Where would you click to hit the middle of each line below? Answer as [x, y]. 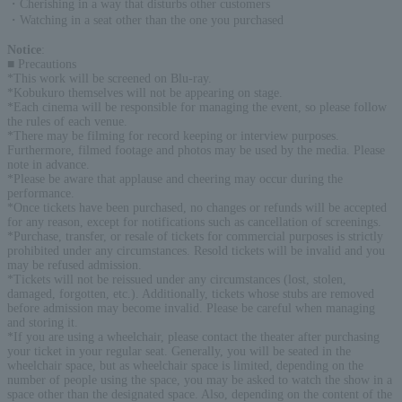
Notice [24, 49]
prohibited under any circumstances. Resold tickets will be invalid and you [196, 250]
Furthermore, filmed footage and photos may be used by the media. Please [196, 150]
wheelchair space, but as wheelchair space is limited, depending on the [185, 365]
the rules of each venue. [67, 121]
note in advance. [48, 164]
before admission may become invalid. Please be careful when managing [191, 308]
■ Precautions [42, 64]
